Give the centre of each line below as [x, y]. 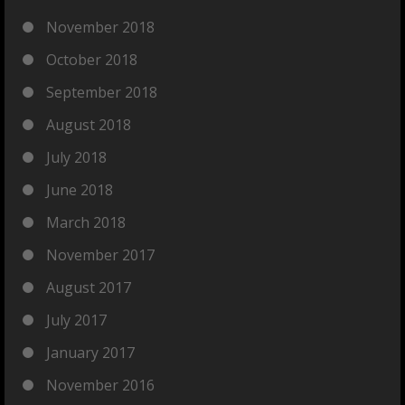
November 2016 [100, 385]
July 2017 [76, 320]
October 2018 [92, 60]
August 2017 [89, 287]
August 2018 [89, 125]
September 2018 [102, 92]
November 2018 [100, 27]
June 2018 [80, 190]
